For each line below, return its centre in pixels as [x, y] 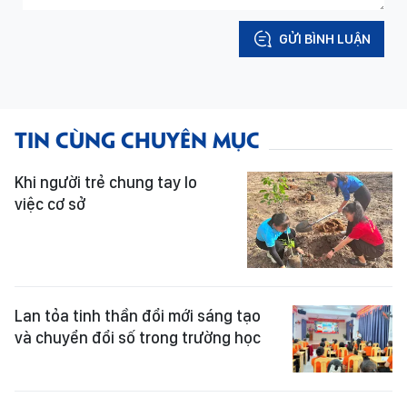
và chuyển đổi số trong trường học [138, 338]
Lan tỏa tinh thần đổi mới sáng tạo [138, 316]
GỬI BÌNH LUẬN [325, 39]
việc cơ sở [50, 203]
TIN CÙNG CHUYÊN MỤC [137, 138]
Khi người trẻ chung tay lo [106, 182]
